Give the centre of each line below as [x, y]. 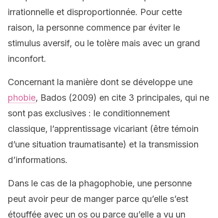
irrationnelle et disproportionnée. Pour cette [95, 12]
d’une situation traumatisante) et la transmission [103, 144]
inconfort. [27, 59]
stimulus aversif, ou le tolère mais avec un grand [104, 43]
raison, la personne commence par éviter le [94, 27]
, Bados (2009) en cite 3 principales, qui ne [122, 98]
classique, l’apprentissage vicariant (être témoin [103, 129]
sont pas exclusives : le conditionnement [89, 113]
